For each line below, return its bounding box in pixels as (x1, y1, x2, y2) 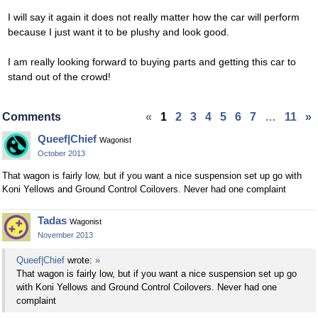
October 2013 (38, 149, 85, 158)
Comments (2, 111, 61, 124)
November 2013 (38, 231, 93, 240)
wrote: (65, 255, 95, 265)
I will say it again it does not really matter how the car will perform (8, 11, 300, 23)
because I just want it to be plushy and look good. (8, 26, 229, 38)
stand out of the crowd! (8, 71, 111, 83)
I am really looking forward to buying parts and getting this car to (8, 56, 296, 68)
